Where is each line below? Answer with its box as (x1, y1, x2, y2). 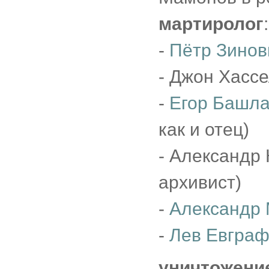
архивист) (159, 172, 241, 192)
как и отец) (159, 119, 249, 139)
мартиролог (159, 14, 264, 34)
